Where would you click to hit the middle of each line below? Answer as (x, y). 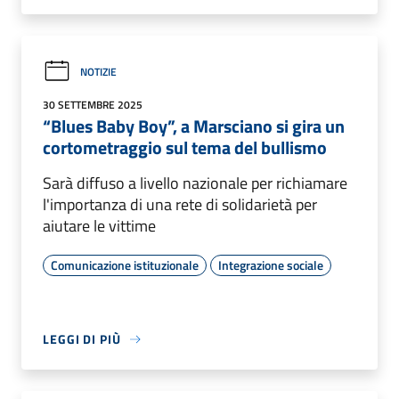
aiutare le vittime (99, 226)
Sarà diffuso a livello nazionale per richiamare (195, 183)
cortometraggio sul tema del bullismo (185, 148)
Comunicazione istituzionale (125, 265)
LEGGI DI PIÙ (82, 339)
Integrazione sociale (271, 265)
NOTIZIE (98, 71)
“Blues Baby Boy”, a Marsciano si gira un (194, 126)
